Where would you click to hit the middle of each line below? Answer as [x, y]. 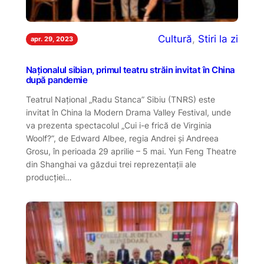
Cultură [175, 39]
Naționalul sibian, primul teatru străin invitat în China [130, 70]
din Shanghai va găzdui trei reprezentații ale [111, 164]
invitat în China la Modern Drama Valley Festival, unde [128, 112]
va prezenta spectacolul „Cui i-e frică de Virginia [118, 125]
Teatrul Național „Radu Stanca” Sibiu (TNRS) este [120, 99]
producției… [49, 177]
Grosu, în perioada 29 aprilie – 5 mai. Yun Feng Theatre [131, 151]
